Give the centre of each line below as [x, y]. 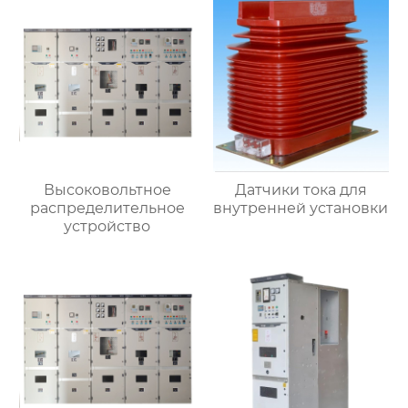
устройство [107, 227]
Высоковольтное [107, 190]
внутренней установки [301, 209]
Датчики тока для [301, 190]
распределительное [107, 209]
